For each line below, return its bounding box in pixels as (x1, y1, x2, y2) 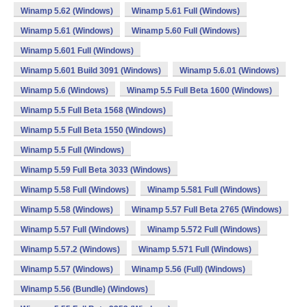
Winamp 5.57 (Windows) (21, 265, 113, 274)
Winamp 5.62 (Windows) (21, 6, 113, 16)
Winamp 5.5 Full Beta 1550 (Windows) (21, 125, 166, 135)
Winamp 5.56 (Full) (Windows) (132, 265, 245, 274)
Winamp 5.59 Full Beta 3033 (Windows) (21, 165, 171, 175)
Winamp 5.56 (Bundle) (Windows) (21, 284, 148, 294)
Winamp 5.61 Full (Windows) (132, 6, 240, 16)
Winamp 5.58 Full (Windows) (21, 185, 129, 195)
